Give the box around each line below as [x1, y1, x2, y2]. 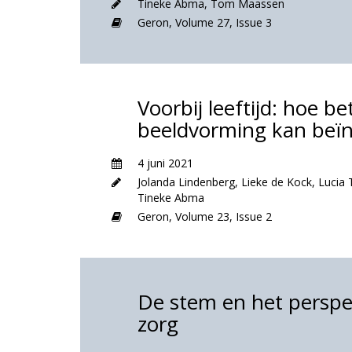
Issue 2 [236, 209, 272, 224]
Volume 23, [175, 209, 236, 224]
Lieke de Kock [241, 174, 312, 189]
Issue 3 [236, 15, 272, 30]
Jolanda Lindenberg [137, 174, 235, 189]
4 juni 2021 [137, 156, 193, 170]
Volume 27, [175, 15, 236, 30]
